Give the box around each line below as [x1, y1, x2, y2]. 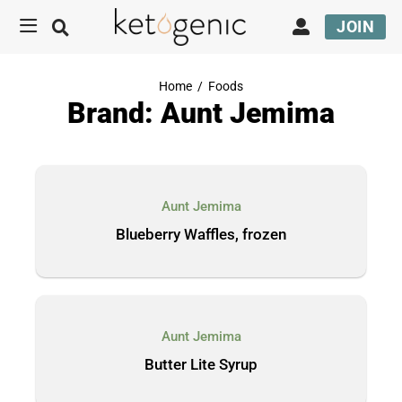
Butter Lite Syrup [144, 355, 258, 373]
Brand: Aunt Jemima [67, 96, 335, 130]
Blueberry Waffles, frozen [116, 225, 286, 243]
